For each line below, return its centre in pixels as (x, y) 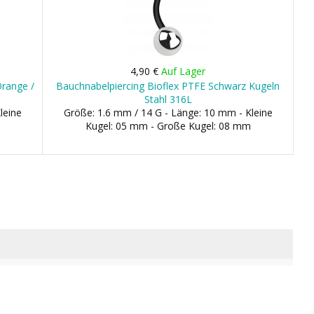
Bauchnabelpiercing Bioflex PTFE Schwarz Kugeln (168, 86)
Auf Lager (184, 71)
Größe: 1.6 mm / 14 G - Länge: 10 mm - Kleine (168, 112)
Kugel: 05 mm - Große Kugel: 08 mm (168, 126)
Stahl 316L (168, 99)
